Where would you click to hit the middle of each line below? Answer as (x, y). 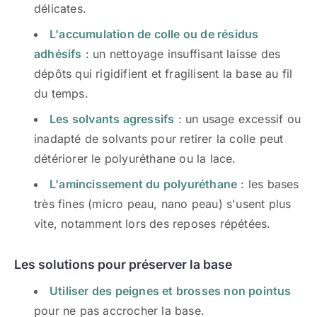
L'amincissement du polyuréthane (144, 184)
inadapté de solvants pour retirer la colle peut (159, 139)
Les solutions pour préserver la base (123, 264)
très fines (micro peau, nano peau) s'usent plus (163, 204)
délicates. (60, 8)
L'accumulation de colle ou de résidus (154, 34)
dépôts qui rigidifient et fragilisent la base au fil (163, 74)
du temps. (61, 93)
